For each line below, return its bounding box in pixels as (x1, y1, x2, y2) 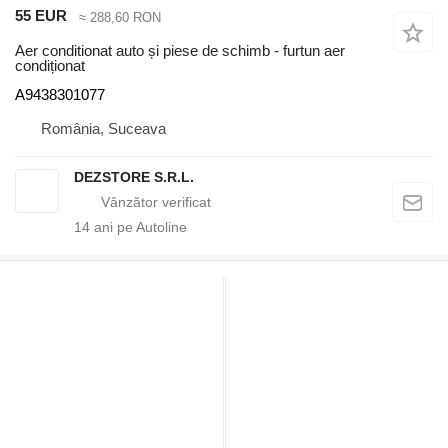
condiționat (15, 57, 85, 74)
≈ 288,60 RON (79, 9, 161, 25)
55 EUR (15, 7, 67, 25)
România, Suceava (41, 120, 166, 137)
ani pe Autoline (90, 219, 187, 235)
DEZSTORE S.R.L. (74, 169, 194, 185)
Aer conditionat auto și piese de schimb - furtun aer (15, 42, 345, 59)
